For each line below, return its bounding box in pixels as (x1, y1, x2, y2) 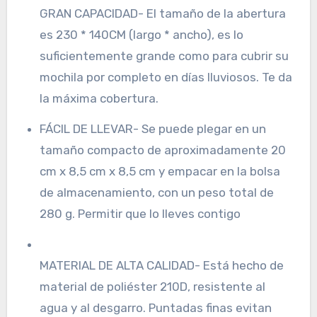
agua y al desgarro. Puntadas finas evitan (39, 300, 272, 315)
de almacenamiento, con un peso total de (39, 185, 274, 200)
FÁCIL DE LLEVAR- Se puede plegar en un (39, 121, 266, 136)
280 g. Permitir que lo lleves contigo (39, 206, 241, 221)
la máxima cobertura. (39, 91, 158, 105)
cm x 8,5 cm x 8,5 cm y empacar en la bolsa (39, 163, 280, 178)
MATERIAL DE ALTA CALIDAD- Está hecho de (39, 258, 284, 272)
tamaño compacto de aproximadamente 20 (39, 142, 286, 157)
